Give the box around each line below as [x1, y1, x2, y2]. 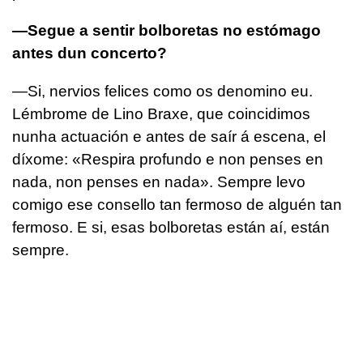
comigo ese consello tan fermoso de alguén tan [12, 195, 342, 213]
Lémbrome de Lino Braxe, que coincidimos [12, 105, 310, 122]
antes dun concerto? [12, 44, 167, 62]
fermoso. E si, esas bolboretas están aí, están [12, 218, 330, 236]
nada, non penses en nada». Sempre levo [12, 173, 305, 190]
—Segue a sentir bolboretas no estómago [12, 21, 321, 39]
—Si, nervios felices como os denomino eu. [12, 82, 313, 100]
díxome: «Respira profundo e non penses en [12, 150, 323, 168]
